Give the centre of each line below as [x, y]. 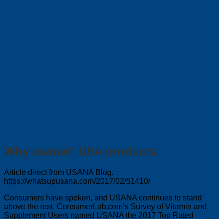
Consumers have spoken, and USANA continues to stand [103, 197]
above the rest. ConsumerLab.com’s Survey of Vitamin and [105, 206]
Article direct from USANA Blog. [59, 172]
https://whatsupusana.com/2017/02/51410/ [77, 181]
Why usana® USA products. [82, 151]
